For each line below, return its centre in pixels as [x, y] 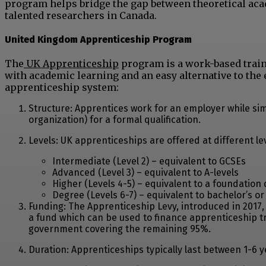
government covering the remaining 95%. [120, 229]
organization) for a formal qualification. [115, 120]
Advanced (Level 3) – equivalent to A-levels [145, 173]
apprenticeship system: [62, 88]
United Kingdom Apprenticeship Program [98, 39]
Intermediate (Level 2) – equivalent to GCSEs [149, 161]
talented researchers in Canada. [81, 15]
